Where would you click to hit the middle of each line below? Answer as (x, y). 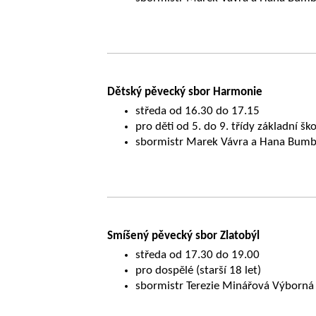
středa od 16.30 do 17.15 (198, 111)
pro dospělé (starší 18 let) (199, 270)
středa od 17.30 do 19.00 (198, 255)
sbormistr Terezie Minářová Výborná (225, 286)
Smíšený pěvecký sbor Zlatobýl (184, 236)
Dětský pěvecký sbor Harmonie (185, 92)
